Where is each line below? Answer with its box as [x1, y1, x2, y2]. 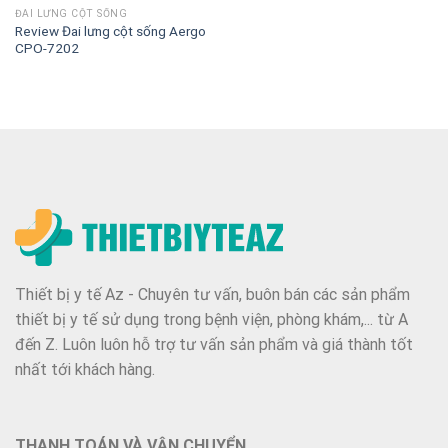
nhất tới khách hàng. [15, 359, 155, 379]
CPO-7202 [14, 39, 79, 56]
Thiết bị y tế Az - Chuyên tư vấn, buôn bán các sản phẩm [15, 284, 410, 304]
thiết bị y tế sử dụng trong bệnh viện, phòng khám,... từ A [15, 309, 408, 329]
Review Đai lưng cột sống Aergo [14, 22, 206, 39]
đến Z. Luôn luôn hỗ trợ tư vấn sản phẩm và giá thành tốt [15, 334, 413, 354]
